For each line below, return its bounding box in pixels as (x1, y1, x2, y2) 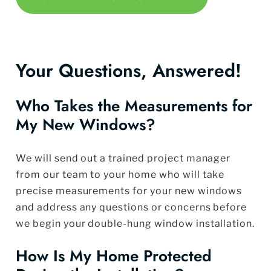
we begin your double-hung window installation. (16, 217, 255, 229)
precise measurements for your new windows (16, 184, 243, 197)
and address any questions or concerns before (16, 201, 247, 213)
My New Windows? (16, 113, 155, 136)
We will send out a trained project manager (16, 152, 231, 164)
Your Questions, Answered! (16, 57, 241, 84)
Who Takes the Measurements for (16, 94, 252, 117)
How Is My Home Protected (16, 244, 212, 267)
